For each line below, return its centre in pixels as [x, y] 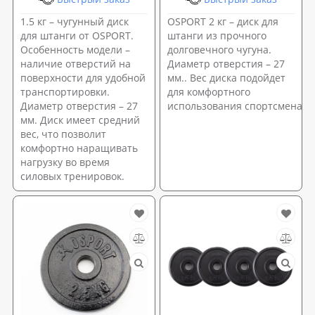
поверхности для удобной [83, 77]
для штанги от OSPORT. [77, 35]
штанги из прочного [217, 35]
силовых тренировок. [72, 176]
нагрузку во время [65, 162]
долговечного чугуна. [219, 49]
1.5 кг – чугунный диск [75, 21]
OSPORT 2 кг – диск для [223, 21]
